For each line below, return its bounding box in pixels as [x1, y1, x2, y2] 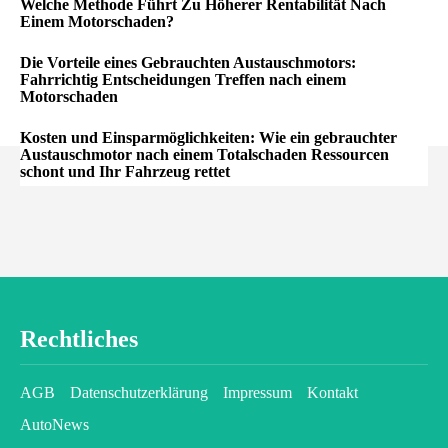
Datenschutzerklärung [70, 383, 208, 401]
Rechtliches [20, 325, 138, 352]
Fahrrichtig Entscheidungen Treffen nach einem [20, 70, 346, 88]
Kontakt [307, 383, 358, 401]
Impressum [223, 383, 292, 401]
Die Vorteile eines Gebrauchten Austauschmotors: [20, 53, 356, 71]
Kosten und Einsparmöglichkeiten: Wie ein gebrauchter [20, 128, 397, 146]
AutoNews [20, 415, 89, 433]
